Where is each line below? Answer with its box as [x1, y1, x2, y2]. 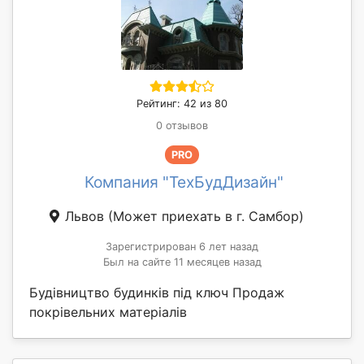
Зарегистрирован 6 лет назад [106, 240, 258, 253]
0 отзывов [156, 119, 208, 132]
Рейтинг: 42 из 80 [136, 97, 227, 110]
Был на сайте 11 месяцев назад [102, 255, 262, 268]
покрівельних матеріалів [29, 303, 187, 320]
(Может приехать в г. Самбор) [107, 207, 304, 224]
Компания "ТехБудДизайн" [84, 171, 284, 192]
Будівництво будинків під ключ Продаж [29, 284, 284, 301]
